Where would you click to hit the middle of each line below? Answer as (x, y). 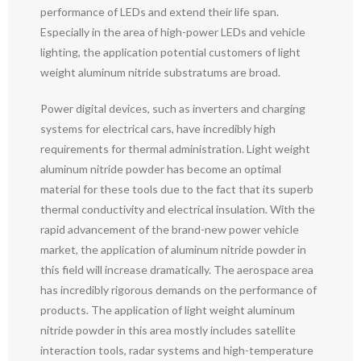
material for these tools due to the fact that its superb (177, 189)
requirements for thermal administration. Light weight (175, 148)
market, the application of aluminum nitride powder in (173, 249)
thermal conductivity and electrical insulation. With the (178, 209)
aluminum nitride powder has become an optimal (161, 168)
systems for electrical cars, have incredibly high (158, 128)
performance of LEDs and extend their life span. (160, 11)
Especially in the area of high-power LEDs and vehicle (173, 31)
